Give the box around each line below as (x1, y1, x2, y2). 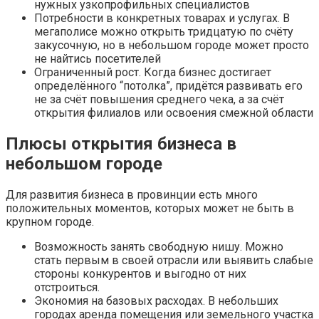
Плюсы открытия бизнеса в (6, 133, 236, 154)
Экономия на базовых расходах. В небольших (34, 293, 278, 308)
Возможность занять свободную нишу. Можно (34, 239, 283, 253)
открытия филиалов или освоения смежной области (34, 105, 313, 120)
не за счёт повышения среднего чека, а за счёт (34, 92, 284, 106)
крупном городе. (6, 214, 94, 229)
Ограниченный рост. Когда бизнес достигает (34, 65, 271, 79)
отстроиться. (34, 280, 100, 294)
